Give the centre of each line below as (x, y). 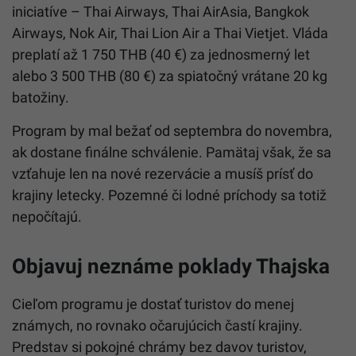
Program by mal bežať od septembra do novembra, (172, 130)
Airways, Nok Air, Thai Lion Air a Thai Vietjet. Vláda (170, 33)
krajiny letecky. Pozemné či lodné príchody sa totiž (169, 195)
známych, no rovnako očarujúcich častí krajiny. (157, 325)
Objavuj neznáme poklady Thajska (171, 266)
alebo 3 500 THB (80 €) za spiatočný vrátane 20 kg (170, 75)
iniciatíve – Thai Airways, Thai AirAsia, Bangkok (161, 11)
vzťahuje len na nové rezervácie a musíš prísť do (163, 173)
